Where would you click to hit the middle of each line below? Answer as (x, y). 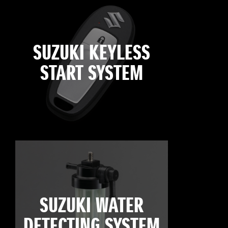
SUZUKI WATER (92, 206)
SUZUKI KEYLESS (92, 54)
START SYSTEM (92, 74)
